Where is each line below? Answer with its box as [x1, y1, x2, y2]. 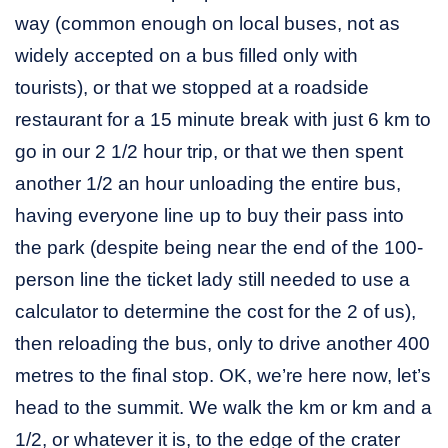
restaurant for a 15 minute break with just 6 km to [15, 108, 431, 130]
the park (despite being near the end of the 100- [15, 236, 423, 258]
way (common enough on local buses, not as [15, 12, 400, 34]
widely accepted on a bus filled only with [15, 44, 358, 66]
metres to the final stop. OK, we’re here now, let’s [15, 364, 431, 386]
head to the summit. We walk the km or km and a [15, 396, 432, 418]
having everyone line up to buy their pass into [15, 204, 404, 226]
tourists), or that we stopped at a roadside [15, 76, 369, 98]
